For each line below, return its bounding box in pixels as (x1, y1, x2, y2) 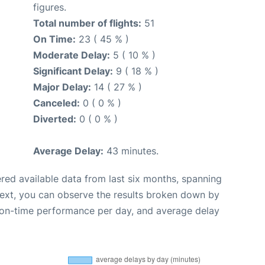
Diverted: (33, 112, 76, 125)
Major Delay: (33, 80, 91, 93)
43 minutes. (104, 144, 159, 157)
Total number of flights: (33, 17, 141, 29)
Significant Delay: (33, 64, 113, 77)
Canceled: (33, 96, 80, 109)
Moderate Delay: (33, 49, 110, 61)
